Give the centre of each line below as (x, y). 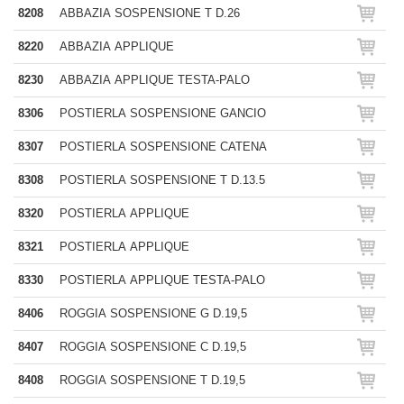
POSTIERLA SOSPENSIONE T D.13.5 (162, 180)
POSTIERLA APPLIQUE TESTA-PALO (162, 280)
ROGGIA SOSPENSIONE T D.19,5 (152, 380)
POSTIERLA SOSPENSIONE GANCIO (163, 113)
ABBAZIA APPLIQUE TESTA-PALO (155, 80)
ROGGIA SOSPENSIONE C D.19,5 (153, 347)
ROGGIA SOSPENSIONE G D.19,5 (153, 313)
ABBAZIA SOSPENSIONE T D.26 (150, 13)
